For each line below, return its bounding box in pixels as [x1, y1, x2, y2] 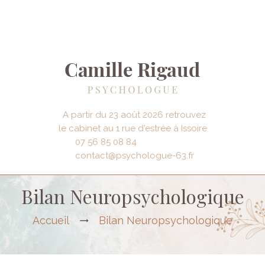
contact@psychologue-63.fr [75, 150, 195, 161]
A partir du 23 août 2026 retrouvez [63, 109, 206, 120]
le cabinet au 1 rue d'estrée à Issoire [58, 122, 207, 134]
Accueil [33, 214, 69, 227]
